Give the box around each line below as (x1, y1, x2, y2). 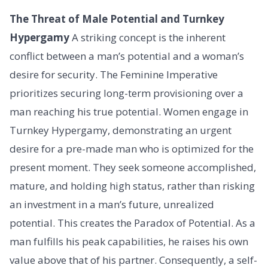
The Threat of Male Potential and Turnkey (10, 11, 224, 26)
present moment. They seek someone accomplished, (10, 160, 256, 174)
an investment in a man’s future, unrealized (10, 197, 214, 211)
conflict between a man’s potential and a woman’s (10, 48, 244, 63)
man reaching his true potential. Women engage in (10, 104, 248, 118)
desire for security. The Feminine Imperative (10, 67, 218, 81)
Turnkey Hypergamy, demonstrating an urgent (10, 123, 232, 137)
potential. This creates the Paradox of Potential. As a (10, 215, 255, 230)
